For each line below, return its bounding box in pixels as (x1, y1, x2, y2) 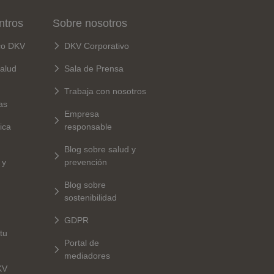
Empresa (64, 108, 100, 119)
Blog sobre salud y (64, 144, 136, 154)
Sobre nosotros (53, 17, 128, 29)
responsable (64, 121, 113, 131)
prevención (64, 157, 108, 167)
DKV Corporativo (64, 40, 130, 51)
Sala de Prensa (64, 63, 124, 73)
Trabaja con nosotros (64, 86, 147, 96)
